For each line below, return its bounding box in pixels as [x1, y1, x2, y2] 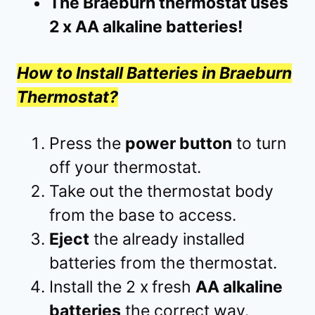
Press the [49, 133, 125, 153]
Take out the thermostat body [49, 181, 274, 201]
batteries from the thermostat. [49, 252, 277, 273]
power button [125, 133, 232, 153]
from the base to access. [49, 205, 240, 225]
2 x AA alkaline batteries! [49, 16, 243, 37]
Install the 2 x [49, 276, 148, 297]
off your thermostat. [49, 157, 201, 177]
